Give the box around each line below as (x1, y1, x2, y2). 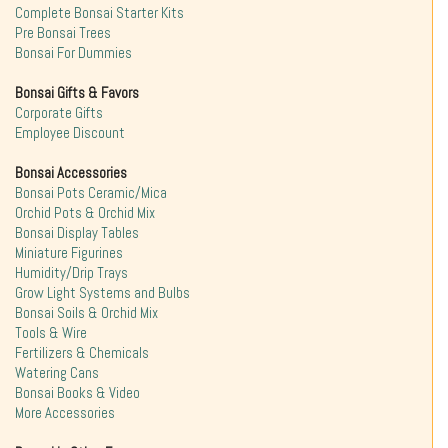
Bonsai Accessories (15, 163, 127, 182)
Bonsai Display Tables (15, 223, 139, 242)
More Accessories (15, 403, 115, 422)
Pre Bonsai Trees (15, 23, 111, 42)
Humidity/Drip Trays (15, 263, 128, 282)
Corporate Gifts (15, 103, 103, 122)
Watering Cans (15, 363, 99, 382)
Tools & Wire (15, 323, 87, 342)
